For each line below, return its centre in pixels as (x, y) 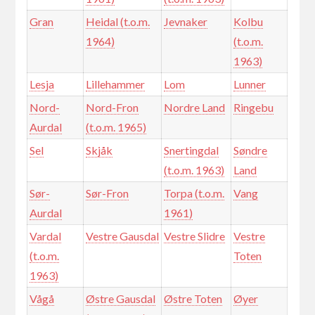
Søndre (250, 150)
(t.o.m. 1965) (116, 127)
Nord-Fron (112, 108)
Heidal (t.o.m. (117, 22)
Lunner (249, 84)
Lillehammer (115, 84)
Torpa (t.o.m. (194, 193)
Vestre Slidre (194, 236)
